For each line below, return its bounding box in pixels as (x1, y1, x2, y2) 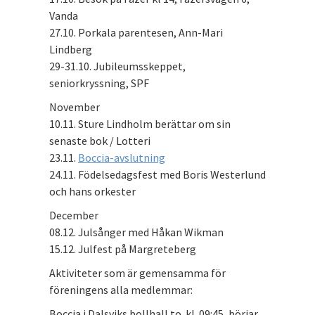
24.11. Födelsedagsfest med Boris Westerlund (49, 167, 266, 181)
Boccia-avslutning (78, 150, 165, 165)
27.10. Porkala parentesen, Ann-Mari (49, 25, 223, 39)
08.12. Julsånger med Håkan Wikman (49, 224, 224, 239)
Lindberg (49, 41, 92, 56)
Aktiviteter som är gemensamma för (49, 265, 226, 280)
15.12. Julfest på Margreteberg (49, 241, 196, 256)
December (49, 207, 98, 222)
